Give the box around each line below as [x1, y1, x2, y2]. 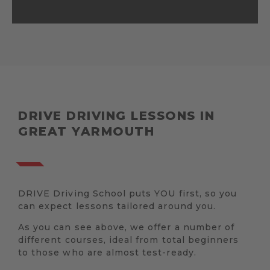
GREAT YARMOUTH [18, 124, 154, 139]
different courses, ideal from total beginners [18, 234, 239, 246]
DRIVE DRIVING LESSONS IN [18, 108, 215, 124]
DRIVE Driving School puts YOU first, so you [18, 188, 237, 199]
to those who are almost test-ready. [18, 247, 196, 259]
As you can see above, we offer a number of [18, 222, 235, 233]
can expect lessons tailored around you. [18, 201, 216, 212]
